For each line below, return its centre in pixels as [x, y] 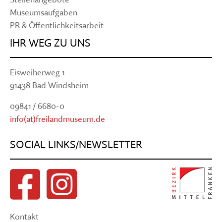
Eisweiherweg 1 [37, 72]
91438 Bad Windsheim [49, 85]
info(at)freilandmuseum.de [57, 119]
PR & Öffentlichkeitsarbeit [57, 25]
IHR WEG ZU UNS [50, 43]
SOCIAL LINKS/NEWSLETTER [76, 145]
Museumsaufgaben [44, 12]
